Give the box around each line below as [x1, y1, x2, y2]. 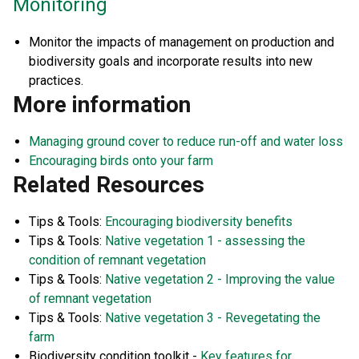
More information [13, 91, 191, 119]
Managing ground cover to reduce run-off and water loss [29, 134, 343, 150]
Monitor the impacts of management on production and [29, 34, 334, 50]
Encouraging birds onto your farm [29, 153, 213, 169]
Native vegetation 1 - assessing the [105, 233, 305, 249]
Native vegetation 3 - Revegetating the [105, 310, 321, 326]
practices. [29, 73, 83, 89]
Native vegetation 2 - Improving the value [105, 272, 335, 288]
